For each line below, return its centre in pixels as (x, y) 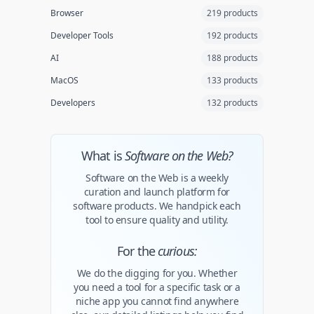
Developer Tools (82, 36)
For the (137, 251)
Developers (73, 103)
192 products (232, 36)
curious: (177, 251)
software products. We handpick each (157, 206)
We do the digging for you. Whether (157, 273)
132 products (232, 103)
